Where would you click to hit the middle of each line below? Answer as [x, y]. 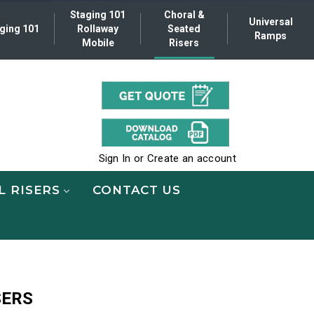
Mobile [98, 43]
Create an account [191, 158]
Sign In [115, 158]
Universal [271, 22]
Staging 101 [98, 15]
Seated [184, 29]
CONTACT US [137, 190]
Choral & [184, 15]
